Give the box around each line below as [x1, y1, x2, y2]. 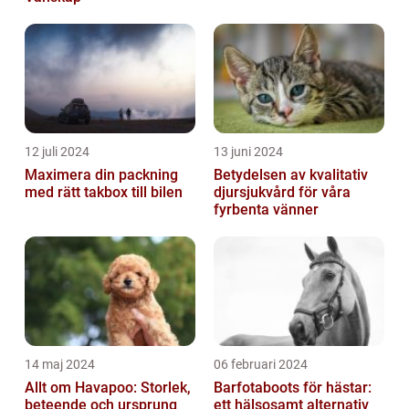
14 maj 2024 [25, 357, 95, 372]
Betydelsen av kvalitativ [214, 166, 368, 184]
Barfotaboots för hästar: [214, 379, 372, 397]
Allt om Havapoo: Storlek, [25, 379, 191, 397]
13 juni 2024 [214, 144, 283, 160]
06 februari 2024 [214, 357, 308, 372]
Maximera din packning [25, 166, 178, 184]
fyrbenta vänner [214, 201, 319, 219]
